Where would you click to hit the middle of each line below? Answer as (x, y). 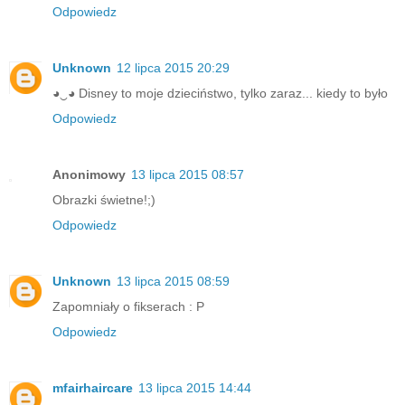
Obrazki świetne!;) (104, 199)
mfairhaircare (93, 387)
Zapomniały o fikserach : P (128, 306)
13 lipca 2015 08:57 (188, 174)
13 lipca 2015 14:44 (195, 387)
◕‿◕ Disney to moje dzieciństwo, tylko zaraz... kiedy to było (220, 93)
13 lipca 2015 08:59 (173, 281)
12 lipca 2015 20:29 (173, 67)
